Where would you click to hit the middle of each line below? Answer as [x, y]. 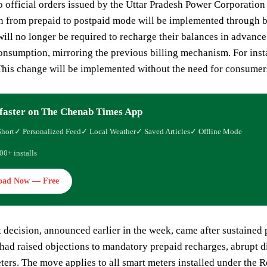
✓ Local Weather [108, 132]
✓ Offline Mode [216, 132]
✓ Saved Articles [163, 132]
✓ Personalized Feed [48, 132]
